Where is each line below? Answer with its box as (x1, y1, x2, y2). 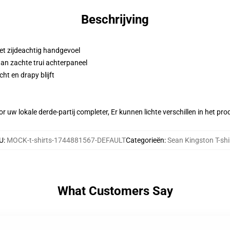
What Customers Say (57, 184, 173, 198)
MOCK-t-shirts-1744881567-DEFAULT (7, 136, 126, 144)
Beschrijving (81, 12, 149, 27)
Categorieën (126, 136, 164, 144)
